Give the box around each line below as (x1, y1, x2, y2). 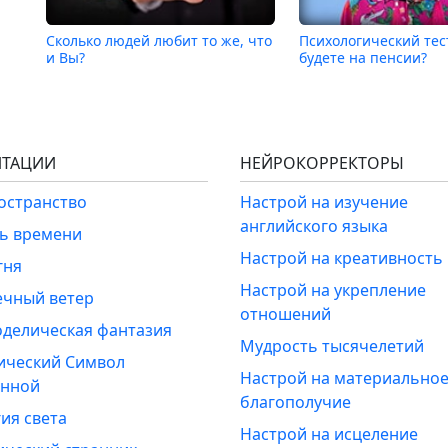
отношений (240, 302, 331, 325)
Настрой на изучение (240, 190, 408, 213)
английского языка (240, 214, 388, 237)
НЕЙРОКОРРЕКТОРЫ (240, 151, 404, 174)
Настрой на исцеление (240, 422, 418, 445)
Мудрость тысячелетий (240, 334, 424, 357)
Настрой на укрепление (240, 278, 426, 301)
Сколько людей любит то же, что (46, 30, 272, 50)
